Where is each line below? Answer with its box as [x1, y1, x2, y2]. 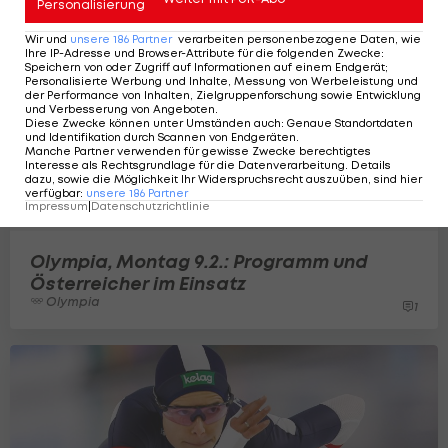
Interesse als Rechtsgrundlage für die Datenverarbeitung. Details [25, 158, 391, 172]
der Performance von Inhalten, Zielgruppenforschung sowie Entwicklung [25, 88, 421, 102]
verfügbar [25, 186, 80, 200]
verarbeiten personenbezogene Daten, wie [178, 32, 421, 46]
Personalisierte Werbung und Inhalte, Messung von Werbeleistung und [25, 74, 418, 88]
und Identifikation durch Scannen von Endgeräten [25, 130, 296, 144]
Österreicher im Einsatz [30, 271, 246, 295]
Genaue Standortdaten [287, 116, 413, 130]
